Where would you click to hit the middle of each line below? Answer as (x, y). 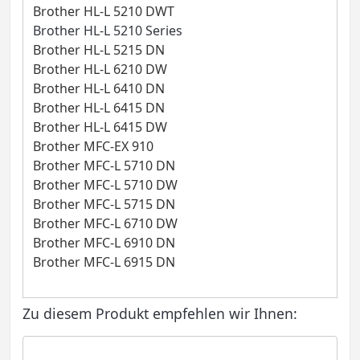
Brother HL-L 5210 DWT (103, 11)
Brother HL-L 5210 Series (107, 30)
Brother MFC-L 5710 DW (105, 184)
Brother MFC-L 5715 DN (104, 204)
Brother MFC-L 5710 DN (104, 165)
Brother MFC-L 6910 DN (104, 242)
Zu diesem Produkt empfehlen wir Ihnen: (160, 314)
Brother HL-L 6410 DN (98, 88)
